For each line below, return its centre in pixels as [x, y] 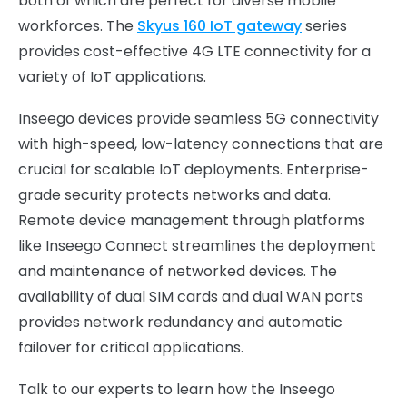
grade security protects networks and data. [174, 195]
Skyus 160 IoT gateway [219, 26]
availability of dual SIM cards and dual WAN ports [191, 297]
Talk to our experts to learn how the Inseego [177, 389]
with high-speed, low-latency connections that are [201, 144]
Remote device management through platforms [192, 220]
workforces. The [78, 26]
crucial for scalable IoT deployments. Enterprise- [194, 169]
